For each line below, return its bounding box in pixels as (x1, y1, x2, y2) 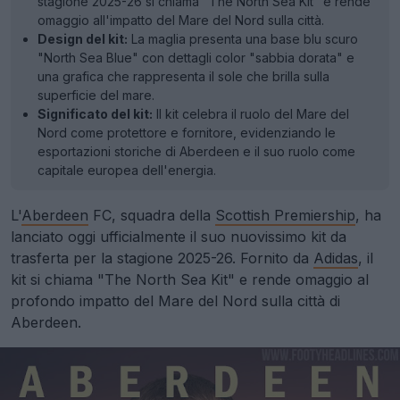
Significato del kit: (37, 106, 153, 121)
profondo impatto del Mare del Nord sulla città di (11, 292, 340, 310)
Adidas (313, 249, 358, 267)
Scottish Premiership (215, 206, 355, 224)
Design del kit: (37, 31, 128, 46)
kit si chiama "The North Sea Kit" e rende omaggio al (11, 271, 369, 288)
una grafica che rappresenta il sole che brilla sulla (37, 69, 329, 84)
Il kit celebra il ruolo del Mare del (153, 106, 349, 121)
